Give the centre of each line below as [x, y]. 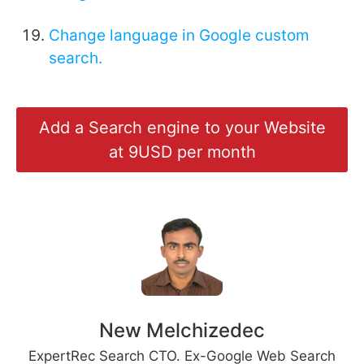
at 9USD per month [182, 152]
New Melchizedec [182, 331]
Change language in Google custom [179, 36]
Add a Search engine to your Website [182, 128]
